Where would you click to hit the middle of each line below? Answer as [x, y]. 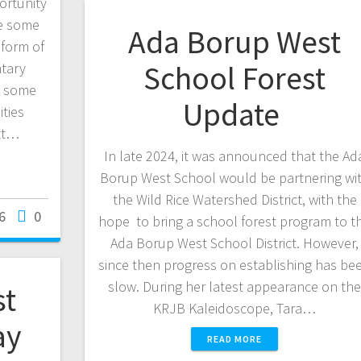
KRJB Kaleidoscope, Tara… [235, 308]
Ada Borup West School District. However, [235, 243]
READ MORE [235, 338]
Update [235, 114]
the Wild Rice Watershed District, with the [234, 199]
